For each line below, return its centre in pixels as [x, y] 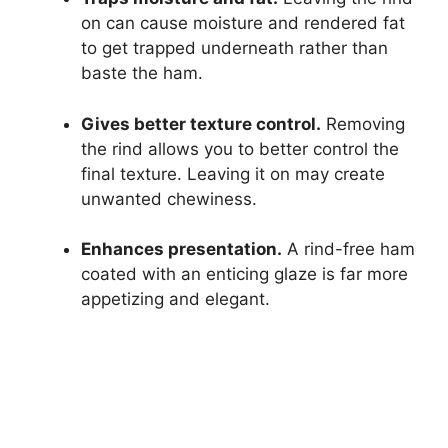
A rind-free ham [348, 249]
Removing [363, 123]
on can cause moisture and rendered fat [243, 23]
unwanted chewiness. [169, 198]
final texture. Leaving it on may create [233, 173]
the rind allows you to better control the [240, 148]
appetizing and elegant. [175, 299]
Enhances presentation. [181, 249]
